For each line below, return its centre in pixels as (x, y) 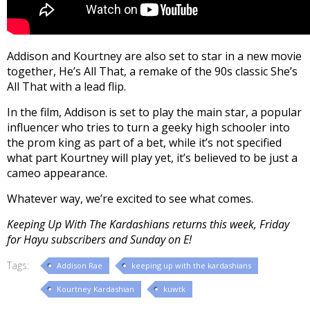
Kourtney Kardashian (95, 289)
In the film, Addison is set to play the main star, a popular (154, 112)
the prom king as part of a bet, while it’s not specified (144, 143)
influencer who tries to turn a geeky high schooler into (148, 128)
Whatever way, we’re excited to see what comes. (130, 199)
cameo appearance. (57, 173)
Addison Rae (80, 266)
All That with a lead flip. (66, 87)
